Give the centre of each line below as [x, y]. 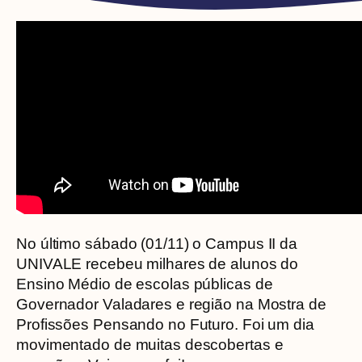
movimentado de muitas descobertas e [150, 345]
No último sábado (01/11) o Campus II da [157, 244]
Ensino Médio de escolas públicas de [145, 284]
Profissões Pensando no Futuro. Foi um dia [165, 324]
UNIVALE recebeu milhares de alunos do [158, 264]
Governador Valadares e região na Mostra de [171, 304]
